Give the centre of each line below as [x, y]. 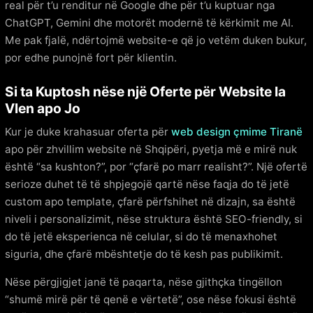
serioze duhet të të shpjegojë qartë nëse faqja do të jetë [147, 184]
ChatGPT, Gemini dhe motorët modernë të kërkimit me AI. [149, 22]
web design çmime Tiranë [237, 132]
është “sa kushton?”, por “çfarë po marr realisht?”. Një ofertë [156, 167]
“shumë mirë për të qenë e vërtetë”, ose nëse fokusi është [151, 299]
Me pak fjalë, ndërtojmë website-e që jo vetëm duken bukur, [156, 40]
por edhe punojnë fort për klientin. [91, 57]
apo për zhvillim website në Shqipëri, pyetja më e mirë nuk [151, 150]
